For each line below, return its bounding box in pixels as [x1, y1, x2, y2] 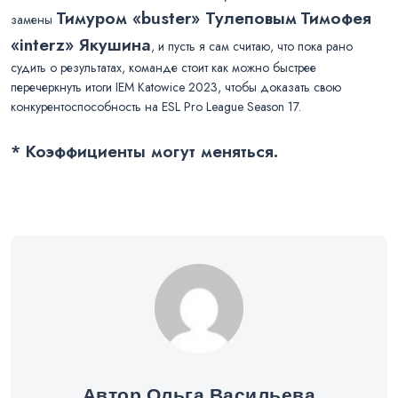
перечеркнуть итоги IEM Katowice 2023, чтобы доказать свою [11, 77, 341, 96]
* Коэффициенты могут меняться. [11, 138, 278, 163]
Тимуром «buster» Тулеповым [56, 4, 297, 30]
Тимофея [300, 4, 371, 30]
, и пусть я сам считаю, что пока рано [151, 36, 353, 55]
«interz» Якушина [11, 31, 151, 57]
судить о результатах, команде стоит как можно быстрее [11, 58, 316, 76]
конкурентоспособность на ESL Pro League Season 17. [11, 97, 301, 115]
